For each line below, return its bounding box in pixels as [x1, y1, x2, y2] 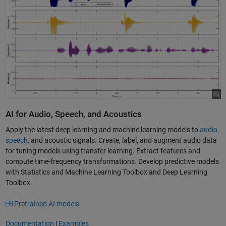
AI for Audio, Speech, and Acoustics [5, 109, 142, 119]
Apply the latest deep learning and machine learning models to [5, 126, 200, 134]
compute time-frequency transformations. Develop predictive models [5, 157, 219, 166]
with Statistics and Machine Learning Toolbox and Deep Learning [5, 168, 207, 177]
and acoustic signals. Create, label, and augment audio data [29, 136, 217, 145]
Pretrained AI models [14, 200, 79, 208]
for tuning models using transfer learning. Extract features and [5, 147, 200, 155]
